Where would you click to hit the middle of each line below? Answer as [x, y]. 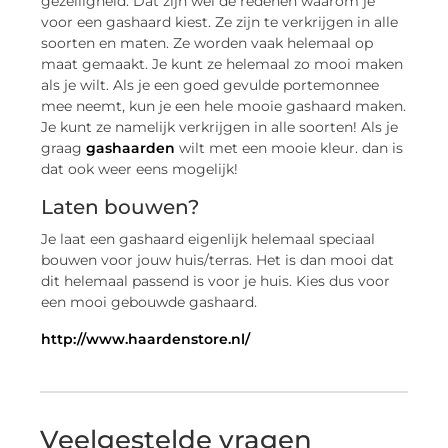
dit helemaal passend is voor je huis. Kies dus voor [216, 281]
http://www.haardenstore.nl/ [146, 338]
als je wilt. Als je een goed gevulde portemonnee [210, 85]
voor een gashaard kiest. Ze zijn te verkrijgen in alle [220, 22]
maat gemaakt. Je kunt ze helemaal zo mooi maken [222, 64]
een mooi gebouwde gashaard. [149, 302]
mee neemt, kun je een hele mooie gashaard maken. [224, 106]
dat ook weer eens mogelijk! [140, 169]
